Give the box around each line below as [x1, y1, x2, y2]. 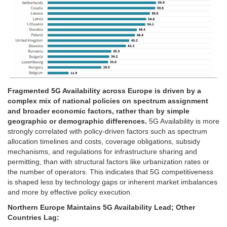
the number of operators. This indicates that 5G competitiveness [8, 168, 213, 176]
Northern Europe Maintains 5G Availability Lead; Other [8, 203, 195, 212]
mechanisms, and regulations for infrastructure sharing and [8, 147, 197, 156]
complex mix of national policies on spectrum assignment [8, 97, 208, 105]
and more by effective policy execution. [8, 188, 132, 197]
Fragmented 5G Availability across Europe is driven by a [8, 87, 201, 95]
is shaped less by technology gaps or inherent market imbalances [8, 178, 217, 186]
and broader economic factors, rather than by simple [8, 107, 190, 116]
